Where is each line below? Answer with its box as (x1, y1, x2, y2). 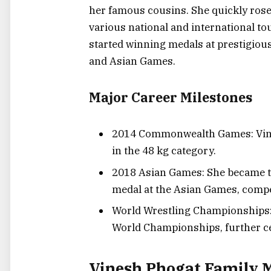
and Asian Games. (89, 54, 175, 68)
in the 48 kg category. (112, 144, 216, 158)
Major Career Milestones (89, 88, 252, 106)
